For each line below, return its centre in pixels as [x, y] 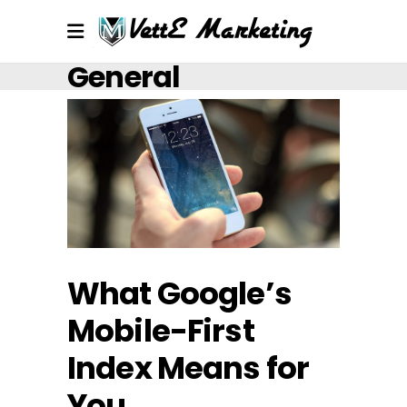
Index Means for [189, 368]
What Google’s [179, 294]
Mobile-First [161, 331]
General [124, 77]
